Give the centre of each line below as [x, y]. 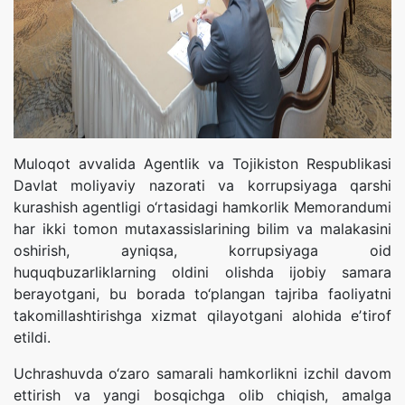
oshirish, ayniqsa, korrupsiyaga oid [202, 250]
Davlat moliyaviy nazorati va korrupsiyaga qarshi [202, 185]
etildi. [32, 337]
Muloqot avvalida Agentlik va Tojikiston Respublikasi [202, 164]
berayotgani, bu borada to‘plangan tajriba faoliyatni [202, 294]
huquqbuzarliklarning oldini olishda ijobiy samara [202, 272]
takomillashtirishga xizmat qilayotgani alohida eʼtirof [202, 316]
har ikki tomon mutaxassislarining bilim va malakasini [202, 229]
